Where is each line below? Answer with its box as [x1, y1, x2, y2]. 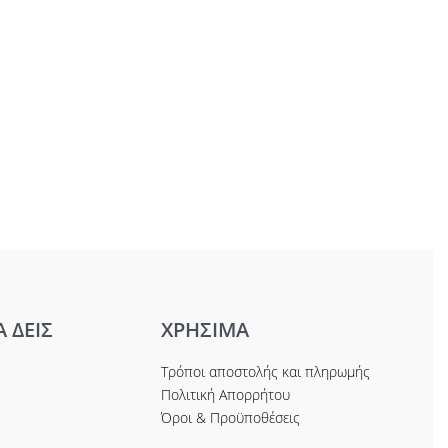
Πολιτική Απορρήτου [161, 384, 291, 404]
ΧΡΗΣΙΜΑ [161, 315, 250, 343]
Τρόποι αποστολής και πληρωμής [161, 361, 371, 381]
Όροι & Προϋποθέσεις [161, 407, 301, 427]
